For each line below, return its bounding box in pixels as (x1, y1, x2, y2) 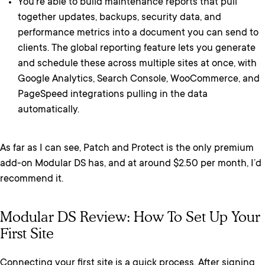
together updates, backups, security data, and (18, 12, 221, 24)
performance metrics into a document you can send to (18, 28, 258, 40)
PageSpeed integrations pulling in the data (18, 89, 208, 101)
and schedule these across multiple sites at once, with (18, 59, 257, 70)
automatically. (18, 105, 79, 117)
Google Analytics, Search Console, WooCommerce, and (18, 74, 260, 86)
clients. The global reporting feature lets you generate (18, 43, 256, 55)
